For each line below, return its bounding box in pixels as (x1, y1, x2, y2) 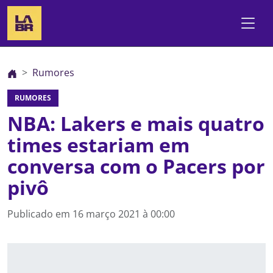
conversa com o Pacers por (7, 153, 265, 179)
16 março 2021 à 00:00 (73, 207, 175, 221)
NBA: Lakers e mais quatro (7, 110, 264, 136)
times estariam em (7, 132, 190, 158)
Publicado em (7, 207, 73, 221)
